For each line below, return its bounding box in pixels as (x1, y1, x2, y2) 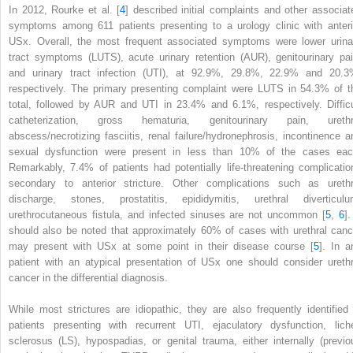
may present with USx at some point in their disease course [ (9, 240, 314, 253)
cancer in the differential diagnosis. (9, 272, 168, 284)
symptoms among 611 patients (9, 20, 161, 32)
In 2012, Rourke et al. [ (9, 4, 121, 17)
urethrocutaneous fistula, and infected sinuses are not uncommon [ (9, 209, 326, 221)
